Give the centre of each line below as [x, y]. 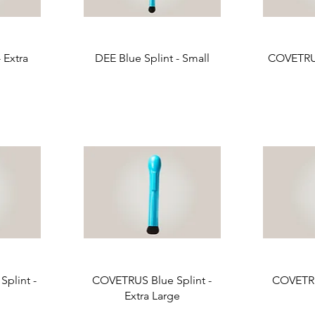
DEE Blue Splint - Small [152, 58]
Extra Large [152, 295]
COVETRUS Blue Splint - [152, 280]
